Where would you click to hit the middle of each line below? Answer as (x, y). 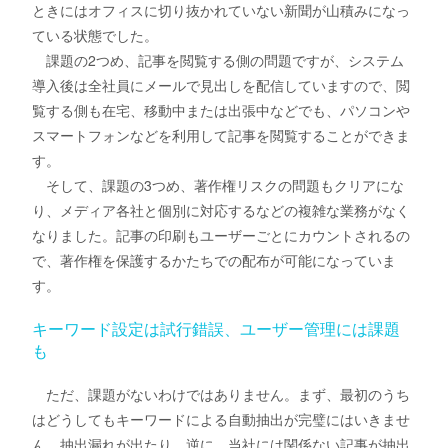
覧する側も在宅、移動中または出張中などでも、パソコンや (221, 110)
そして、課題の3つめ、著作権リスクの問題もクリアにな (218, 185)
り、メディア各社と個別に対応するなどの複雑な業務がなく (221, 210)
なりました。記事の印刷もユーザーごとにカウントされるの (221, 235)
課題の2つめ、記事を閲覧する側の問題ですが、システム (218, 60)
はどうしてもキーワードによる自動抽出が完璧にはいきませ (221, 419)
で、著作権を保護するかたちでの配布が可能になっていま (214, 260)
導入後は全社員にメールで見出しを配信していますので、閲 (221, 85)
